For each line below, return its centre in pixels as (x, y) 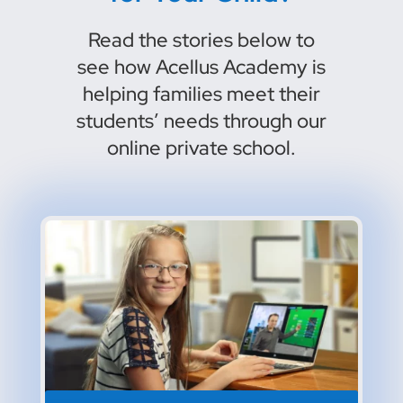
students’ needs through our (201, 121)
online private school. (201, 148)
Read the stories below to (201, 40)
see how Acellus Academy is (201, 67)
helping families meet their (201, 94)
